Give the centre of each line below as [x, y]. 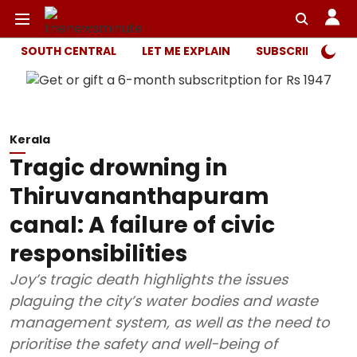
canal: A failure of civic [142, 225]
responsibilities [98, 254]
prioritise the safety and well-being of [143, 344]
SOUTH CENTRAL [69, 51]
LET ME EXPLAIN [186, 51]
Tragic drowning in [118, 168]
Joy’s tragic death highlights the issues [149, 279]
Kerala [30, 139]
